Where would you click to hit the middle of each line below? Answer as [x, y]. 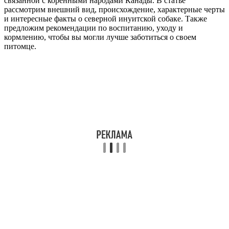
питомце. [20, 46]
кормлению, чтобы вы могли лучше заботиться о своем [100, 37]
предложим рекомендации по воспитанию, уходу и [94, 28]
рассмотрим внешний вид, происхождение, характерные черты [114, 9]
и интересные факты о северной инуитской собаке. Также [106, 18]
